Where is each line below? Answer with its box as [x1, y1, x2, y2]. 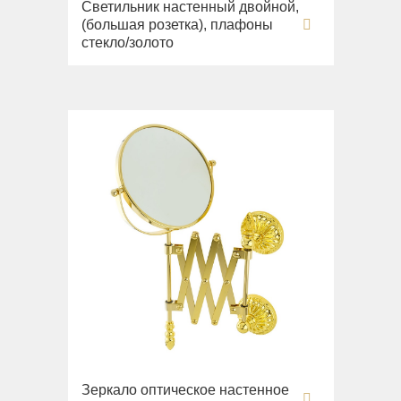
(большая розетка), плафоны [81, 17, 273, 32]
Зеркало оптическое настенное [81, 382, 289, 397]
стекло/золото [81, 35, 174, 50]
